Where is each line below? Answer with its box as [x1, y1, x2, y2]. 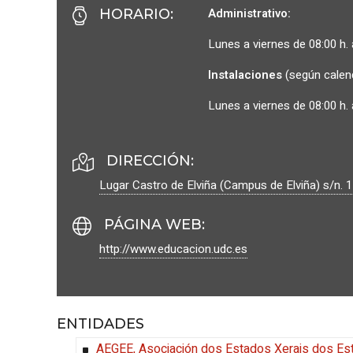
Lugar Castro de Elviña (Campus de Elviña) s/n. [99, 176, 346, 194]
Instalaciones [208, 66, 285, 84]
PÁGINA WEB [104, 216, 202, 233]
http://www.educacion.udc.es [99, 240, 247, 258]
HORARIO [99, 6, 170, 23]
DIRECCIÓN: [106, 152, 194, 169]
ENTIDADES [57, 315, 144, 333]
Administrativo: [208, 5, 291, 22]
